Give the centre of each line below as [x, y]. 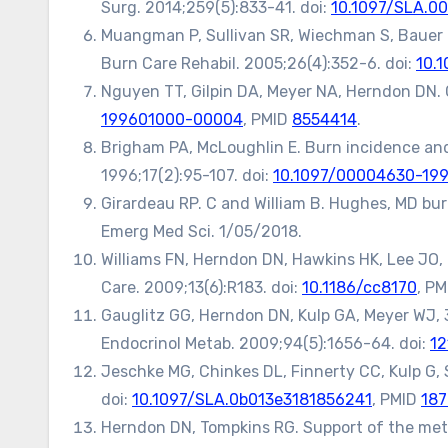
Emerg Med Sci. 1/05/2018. [201, 231]
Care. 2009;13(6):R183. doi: [201, 287]
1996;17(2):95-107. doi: [187, 175]
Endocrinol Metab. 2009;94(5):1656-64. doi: [265, 343]
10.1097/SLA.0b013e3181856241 [252, 399]
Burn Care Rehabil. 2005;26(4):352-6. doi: [258, 63]
